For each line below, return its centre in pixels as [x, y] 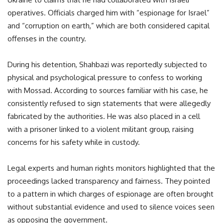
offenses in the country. [47, 39]
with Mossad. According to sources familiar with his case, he [108, 90]
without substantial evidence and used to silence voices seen [111, 207]
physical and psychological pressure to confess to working [105, 77]
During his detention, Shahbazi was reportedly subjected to [107, 64]
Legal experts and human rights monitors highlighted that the [111, 168]
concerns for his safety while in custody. [74, 142]
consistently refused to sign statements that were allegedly [109, 103]
